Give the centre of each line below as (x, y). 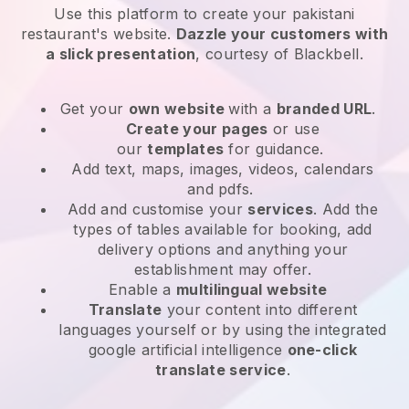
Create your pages (197, 128)
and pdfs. (223, 189)
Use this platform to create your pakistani (204, 13)
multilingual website (252, 289)
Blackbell (326, 53)
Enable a (142, 289)
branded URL (324, 108)
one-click (322, 349)
